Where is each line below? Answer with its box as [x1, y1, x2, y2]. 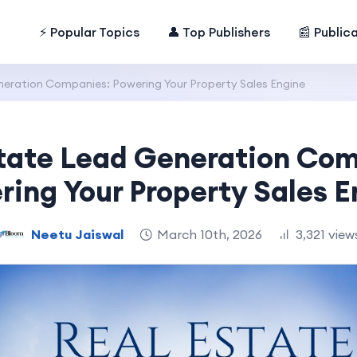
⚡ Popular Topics [39, 24, 140, 40]
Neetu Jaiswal [30, 226, 124, 242]
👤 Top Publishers [167, 24, 271, 40]
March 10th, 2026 [156, 226, 262, 242]
